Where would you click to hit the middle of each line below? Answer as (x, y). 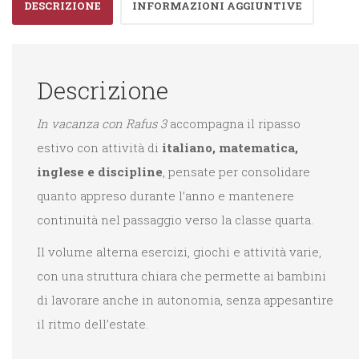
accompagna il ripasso (234, 123)
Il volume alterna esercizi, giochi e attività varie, (179, 251)
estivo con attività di (99, 147)
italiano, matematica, (230, 147)
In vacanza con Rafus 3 (102, 123)
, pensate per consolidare (236, 171)
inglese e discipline (100, 171)
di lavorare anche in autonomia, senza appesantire (185, 299)
